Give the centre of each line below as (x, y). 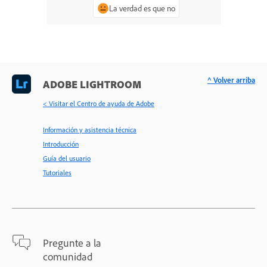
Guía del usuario (67, 158)
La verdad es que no (142, 8)
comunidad (68, 256)
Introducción (61, 144)
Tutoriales (57, 172)
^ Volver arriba (231, 80)
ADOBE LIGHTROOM (92, 84)
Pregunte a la (72, 242)
